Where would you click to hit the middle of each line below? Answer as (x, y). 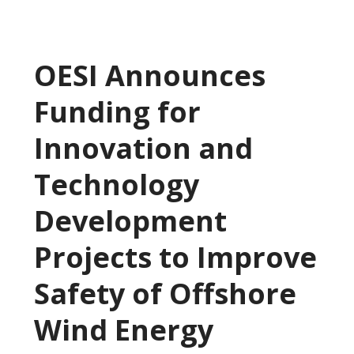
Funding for (117, 112)
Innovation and (143, 149)
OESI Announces (149, 76)
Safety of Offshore (165, 294)
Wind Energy (123, 330)
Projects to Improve (175, 258)
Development (130, 221)
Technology (116, 185)
